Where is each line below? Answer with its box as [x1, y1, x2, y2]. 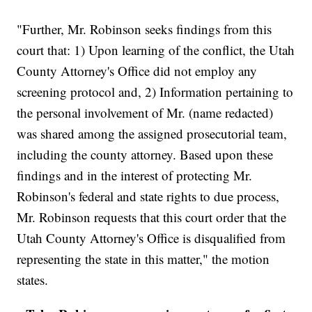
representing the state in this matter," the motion [17, 250, 270, 268]
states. [17, 271, 49, 289]
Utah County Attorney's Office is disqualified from [17, 229, 286, 247]
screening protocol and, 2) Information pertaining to [17, 83, 294, 101]
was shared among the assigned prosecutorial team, [17, 125, 288, 143]
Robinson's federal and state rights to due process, [17, 187, 280, 205]
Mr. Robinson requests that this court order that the [17, 208, 287, 226]
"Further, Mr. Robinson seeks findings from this [17, 20, 272, 38]
